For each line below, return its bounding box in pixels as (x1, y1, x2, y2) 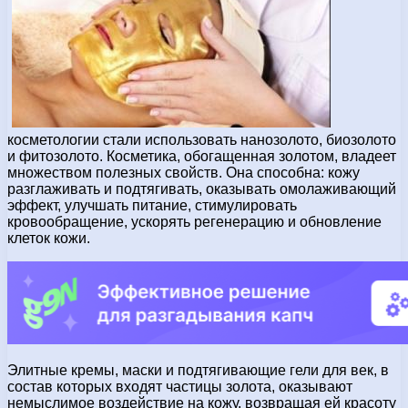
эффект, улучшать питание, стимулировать (7, 197, 297, 213)
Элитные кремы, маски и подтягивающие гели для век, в (7, 362, 389, 378)
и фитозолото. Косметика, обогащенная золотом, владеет (7, 148, 396, 164)
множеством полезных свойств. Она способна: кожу (7, 164, 360, 180)
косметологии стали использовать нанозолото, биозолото (7, 131, 396, 148)
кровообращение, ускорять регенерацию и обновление (7, 213, 382, 229)
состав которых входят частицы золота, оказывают (7, 378, 352, 394)
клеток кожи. (7, 229, 90, 246)
